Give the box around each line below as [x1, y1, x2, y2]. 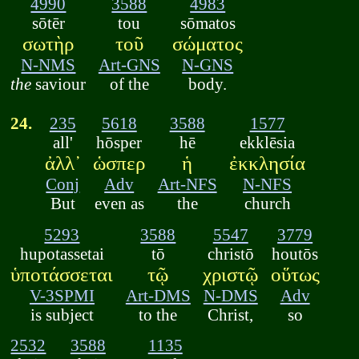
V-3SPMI [29, 285, 95, 305]
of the [109, 75, 149, 94]
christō [207, 244, 254, 263]
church [244, 194, 291, 213]
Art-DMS [125, 285, 191, 305]
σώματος [172, 33, 244, 55]
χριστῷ [203, 263, 259, 285]
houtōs [272, 244, 319, 263]
